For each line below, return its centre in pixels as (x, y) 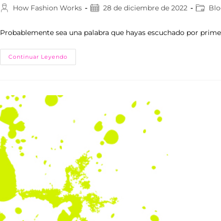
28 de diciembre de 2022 (145, 8)
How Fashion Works (47, 8)
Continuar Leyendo (38, 57)
